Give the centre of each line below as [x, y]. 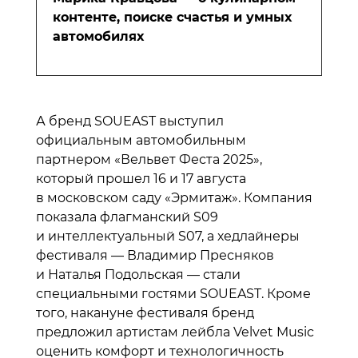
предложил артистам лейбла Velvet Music [175, 332]
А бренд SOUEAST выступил [130, 121]
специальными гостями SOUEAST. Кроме [173, 293]
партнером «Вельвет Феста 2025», [149, 159]
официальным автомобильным [141, 140]
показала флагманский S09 [127, 217]
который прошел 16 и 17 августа [141, 178]
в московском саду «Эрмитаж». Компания [174, 197]
